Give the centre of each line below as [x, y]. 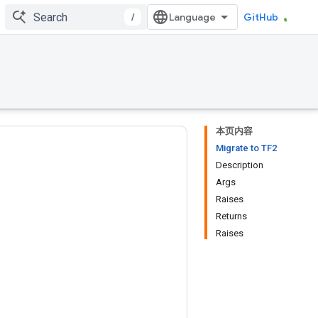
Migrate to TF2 [246, 148]
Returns [231, 216]
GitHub [261, 17]
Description [240, 165]
